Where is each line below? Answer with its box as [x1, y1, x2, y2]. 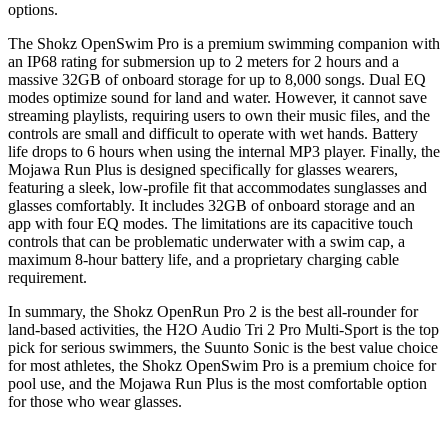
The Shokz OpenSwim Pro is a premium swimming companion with [8, 34, 440, 52]
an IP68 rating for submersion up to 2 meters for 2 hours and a [8, 52, 399, 70]
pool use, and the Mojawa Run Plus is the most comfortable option [8, 374, 427, 392]
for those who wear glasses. [8, 392, 182, 410]
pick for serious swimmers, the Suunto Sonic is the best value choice [8, 338, 438, 356]
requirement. [8, 268, 87, 286]
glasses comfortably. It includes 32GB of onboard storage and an [8, 196, 415, 214]
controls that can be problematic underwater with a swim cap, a [8, 232, 405, 250]
